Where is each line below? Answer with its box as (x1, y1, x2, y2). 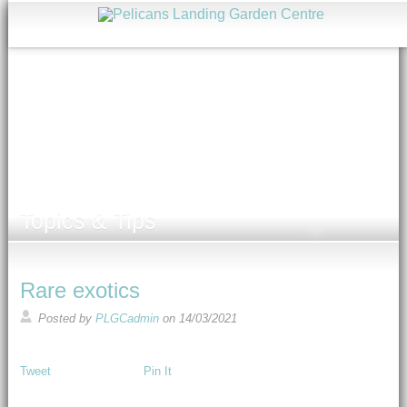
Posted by (37, 312, 95, 325)
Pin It (143, 364, 172, 378)
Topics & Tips (19, 208, 156, 233)
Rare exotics (19, 278, 140, 303)
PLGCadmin (94, 312, 159, 325)
